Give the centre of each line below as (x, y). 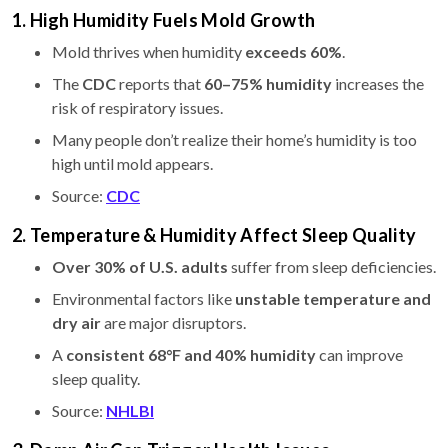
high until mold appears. (132, 164)
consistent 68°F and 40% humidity (191, 355)
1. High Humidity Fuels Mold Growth (164, 20)
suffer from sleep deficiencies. (332, 267)
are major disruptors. (173, 323)
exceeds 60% (293, 52)
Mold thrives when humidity (148, 52)
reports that (160, 84)
